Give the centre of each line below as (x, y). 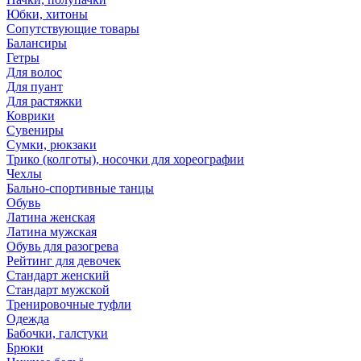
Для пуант (35, 87)
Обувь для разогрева (62, 246)
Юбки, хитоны (47, 14)
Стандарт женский (58, 275)
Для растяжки (44, 101)
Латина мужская (52, 232)
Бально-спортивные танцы (80, 188)
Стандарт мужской (58, 290)
